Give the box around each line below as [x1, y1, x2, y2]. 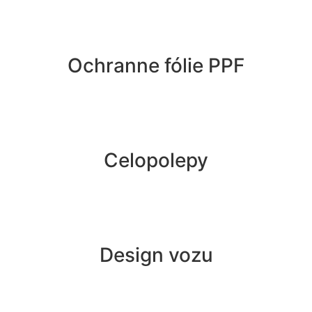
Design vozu [99, 243, 213, 267]
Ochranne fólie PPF [68, 54, 244, 78]
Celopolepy [104, 148, 208, 173]
